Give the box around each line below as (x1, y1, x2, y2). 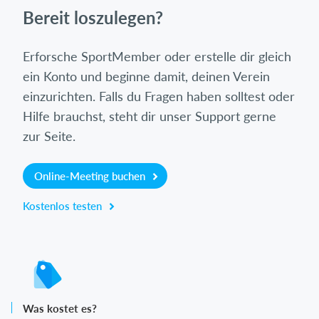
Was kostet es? (23, 301, 97, 315)
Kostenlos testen (23, 199, 105, 212)
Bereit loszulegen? (23, 6, 163, 28)
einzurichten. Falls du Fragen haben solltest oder (23, 88, 295, 104)
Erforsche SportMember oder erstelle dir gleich (23, 48, 291, 64)
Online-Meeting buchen (34, 169, 148, 182)
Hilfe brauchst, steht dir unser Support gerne (23, 108, 276, 124)
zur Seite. (23, 127, 75, 144)
